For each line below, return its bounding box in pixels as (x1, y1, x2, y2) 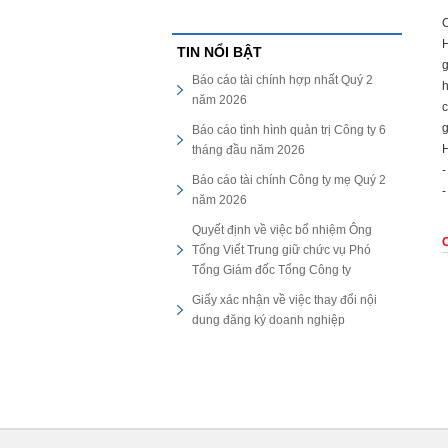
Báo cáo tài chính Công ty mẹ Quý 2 (192, 173, 386, 187)
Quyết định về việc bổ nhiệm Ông (192, 223, 372, 237)
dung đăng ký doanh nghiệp (192, 313, 345, 327)
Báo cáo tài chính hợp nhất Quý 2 (192, 73, 373, 87)
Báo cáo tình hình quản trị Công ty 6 (192, 123, 386, 137)
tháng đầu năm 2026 (192, 143, 305, 157)
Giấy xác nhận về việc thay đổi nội (192, 293, 377, 307)
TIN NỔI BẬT (177, 44, 262, 60)
